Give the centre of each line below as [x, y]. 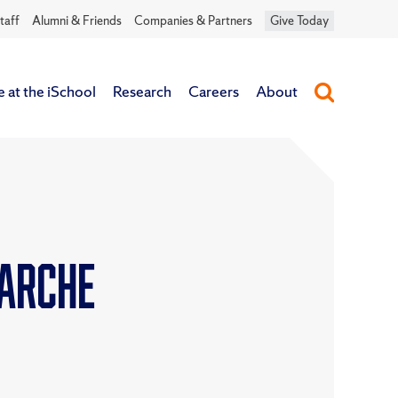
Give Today [299, 20]
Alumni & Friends [77, 20]
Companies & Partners [193, 20]
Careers [214, 91]
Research [142, 91]
